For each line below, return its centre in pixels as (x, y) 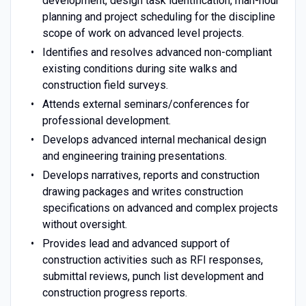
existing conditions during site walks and (139, 68)
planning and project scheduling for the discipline (158, 16)
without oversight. (85, 224)
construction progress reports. (115, 292)
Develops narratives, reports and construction (151, 175)
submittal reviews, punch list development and (153, 276)
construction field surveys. (106, 85)
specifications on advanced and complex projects (160, 208)
